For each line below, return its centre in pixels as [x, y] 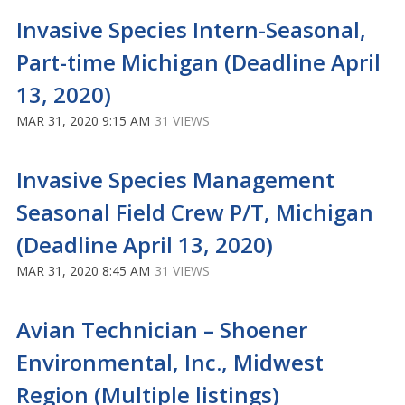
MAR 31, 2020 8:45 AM [83, 271]
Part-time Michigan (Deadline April [198, 62]
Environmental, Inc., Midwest [170, 362]
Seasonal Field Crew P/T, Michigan [195, 212]
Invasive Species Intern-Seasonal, [191, 29]
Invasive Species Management [175, 179]
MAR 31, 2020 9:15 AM [83, 121]
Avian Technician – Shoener [162, 330]
